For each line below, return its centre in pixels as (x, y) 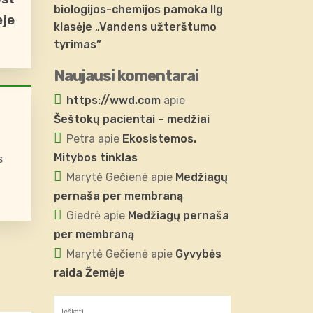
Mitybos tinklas (96, 158)
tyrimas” (78, 44)
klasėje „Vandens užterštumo (135, 27)
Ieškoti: (75, 304)
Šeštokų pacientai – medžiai (132, 119)
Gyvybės (198, 254)
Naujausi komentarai (126, 76)
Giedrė (83, 216)
